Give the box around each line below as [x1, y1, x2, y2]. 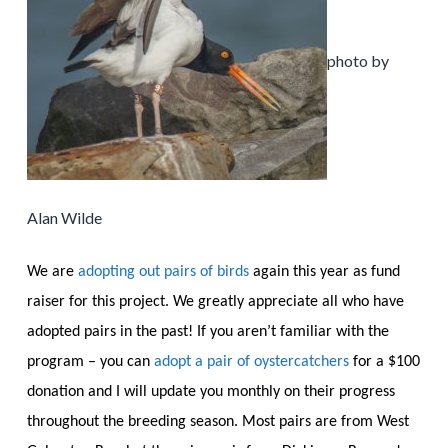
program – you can [26, 353, 154, 370]
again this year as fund [248, 263, 400, 280]
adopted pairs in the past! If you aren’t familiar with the [26, 323, 389, 340]
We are [26, 263, 78, 280]
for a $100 [348, 353, 420, 370]
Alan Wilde [26, 207, 102, 227]
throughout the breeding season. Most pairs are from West [26, 413, 409, 430]
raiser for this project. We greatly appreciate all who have [26, 293, 404, 310]
